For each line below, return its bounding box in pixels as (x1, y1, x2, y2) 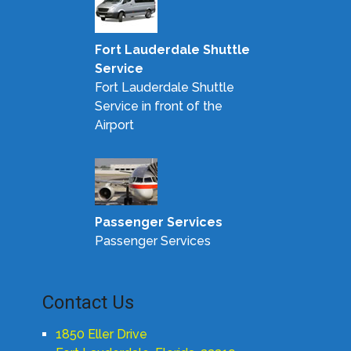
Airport (94, 118, 134, 133)
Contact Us (42, 291, 134, 314)
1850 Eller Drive (55, 327, 147, 342)
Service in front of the (94, 99, 223, 114)
